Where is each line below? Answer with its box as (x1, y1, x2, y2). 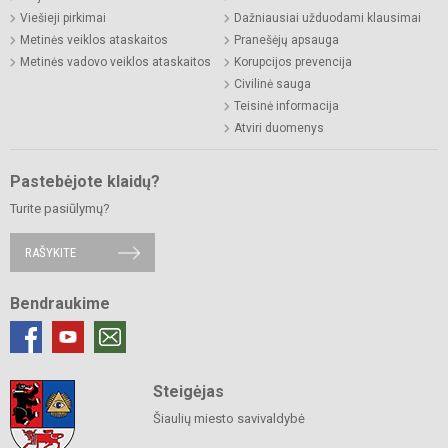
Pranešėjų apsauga (234, 33, 339, 47)
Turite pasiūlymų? (10, 201, 110, 216)
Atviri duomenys (234, 121, 324, 135)
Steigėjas (152, 382, 224, 401)
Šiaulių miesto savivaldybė (152, 411, 305, 426)
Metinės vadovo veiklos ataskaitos (20, 55, 211, 69)
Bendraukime (10, 294, 110, 313)
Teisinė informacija (234, 99, 339, 113)
